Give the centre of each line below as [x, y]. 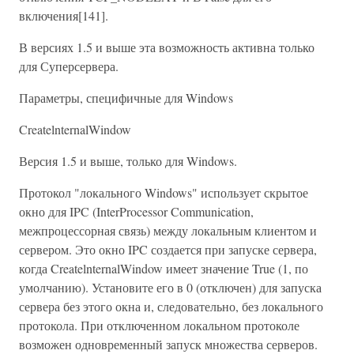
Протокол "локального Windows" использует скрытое [164, 192]
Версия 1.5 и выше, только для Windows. [128, 161]
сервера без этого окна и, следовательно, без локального [171, 306]
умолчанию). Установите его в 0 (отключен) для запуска [170, 287]
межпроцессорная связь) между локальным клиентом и [168, 230]
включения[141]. [64, 15]
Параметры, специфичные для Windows [126, 98]
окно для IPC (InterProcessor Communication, [136, 211]
